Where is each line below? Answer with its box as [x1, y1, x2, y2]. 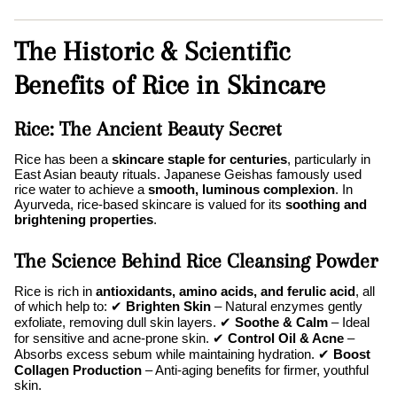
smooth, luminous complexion [148, 182, 335, 198]
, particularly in [287, 152, 370, 167]
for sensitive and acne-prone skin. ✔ [14, 331, 228, 346]
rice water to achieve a [14, 182, 148, 198]
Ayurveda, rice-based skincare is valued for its [14, 197, 285, 213]
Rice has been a [14, 152, 112, 167]
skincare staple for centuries [112, 152, 287, 167]
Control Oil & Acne [228, 331, 344, 346]
